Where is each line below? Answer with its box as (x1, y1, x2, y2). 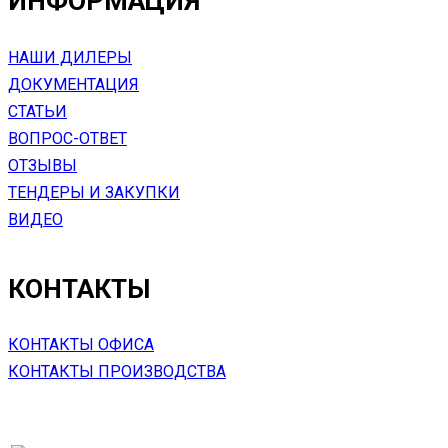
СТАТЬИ (8, 101, 67, 121)
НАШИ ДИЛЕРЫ (8, 47, 132, 67)
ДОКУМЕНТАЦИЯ (8, 74, 139, 94)
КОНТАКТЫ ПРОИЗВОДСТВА (8, 362, 226, 382)
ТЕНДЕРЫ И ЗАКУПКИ (8, 182, 180, 202)
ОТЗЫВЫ (8, 155, 77, 175)
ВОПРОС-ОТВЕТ (8, 128, 127, 148)
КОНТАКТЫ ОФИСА (8, 335, 154, 355)
